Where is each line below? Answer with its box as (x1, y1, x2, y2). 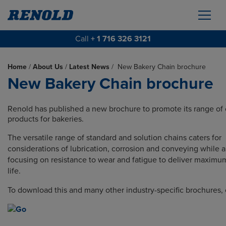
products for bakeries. (8, 114, 84, 124)
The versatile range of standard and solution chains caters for (8, 133, 221, 143)
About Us (33, 63, 63, 71)
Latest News (69, 63, 109, 71)
